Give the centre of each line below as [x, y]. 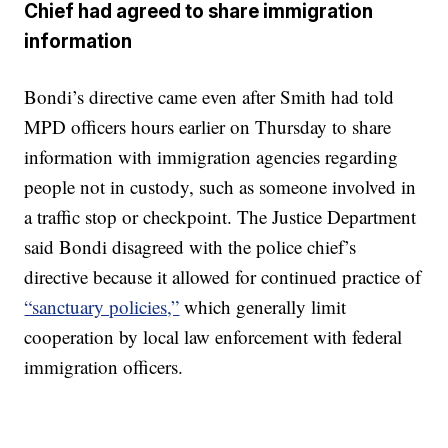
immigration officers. [104, 366]
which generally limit [263, 306]
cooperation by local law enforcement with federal [213, 336]
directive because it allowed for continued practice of [223, 276]
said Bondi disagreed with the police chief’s [190, 246]
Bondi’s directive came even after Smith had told [209, 96]
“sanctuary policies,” [102, 306]
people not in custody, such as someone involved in [220, 186]
